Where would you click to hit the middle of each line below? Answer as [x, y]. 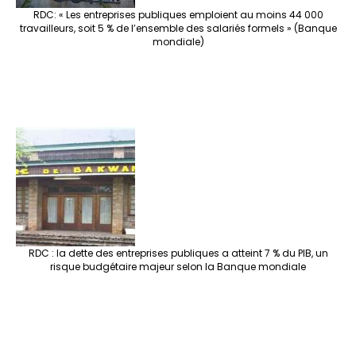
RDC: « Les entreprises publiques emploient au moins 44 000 [178, 15]
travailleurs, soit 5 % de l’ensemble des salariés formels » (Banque [178, 29]
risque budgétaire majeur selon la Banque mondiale [178, 267]
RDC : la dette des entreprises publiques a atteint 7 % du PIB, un [178, 253]
